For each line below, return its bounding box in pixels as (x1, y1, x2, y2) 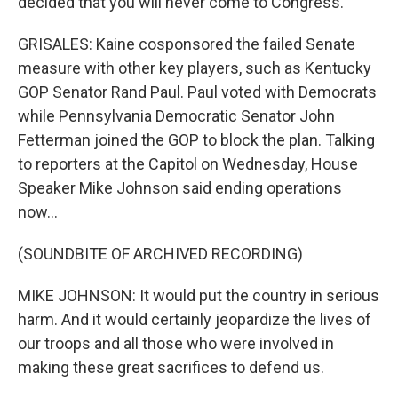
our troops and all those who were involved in (18, 334, 334, 353)
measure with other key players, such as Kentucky (18, 59, 371, 77)
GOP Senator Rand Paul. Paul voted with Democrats (18, 83, 377, 101)
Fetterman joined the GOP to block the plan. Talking (18, 131, 375, 149)
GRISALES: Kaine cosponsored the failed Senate (18, 35, 355, 53)
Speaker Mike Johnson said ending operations (18, 179, 342, 197)
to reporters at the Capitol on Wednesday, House (18, 155, 358, 173)
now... (18, 203, 58, 221)
